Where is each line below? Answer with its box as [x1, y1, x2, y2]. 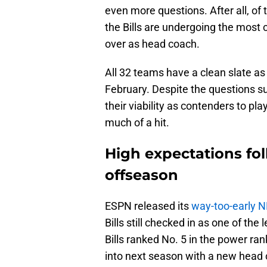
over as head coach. [105, 38, 200, 51]
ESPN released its [105, 200, 191, 213]
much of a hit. [105, 116, 169, 129]
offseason [105, 166, 178, 184]
